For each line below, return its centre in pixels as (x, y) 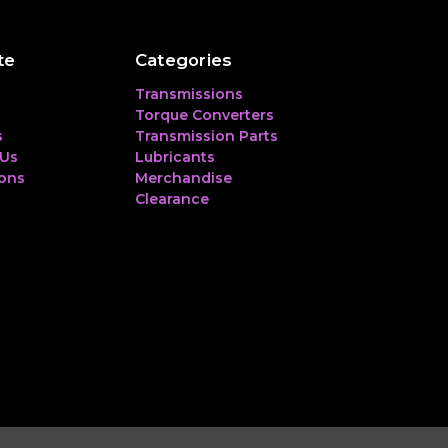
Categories (183, 59)
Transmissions (188, 93)
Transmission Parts (206, 135)
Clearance (171, 198)
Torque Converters (204, 114)
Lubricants (174, 156)
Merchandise (183, 177)
